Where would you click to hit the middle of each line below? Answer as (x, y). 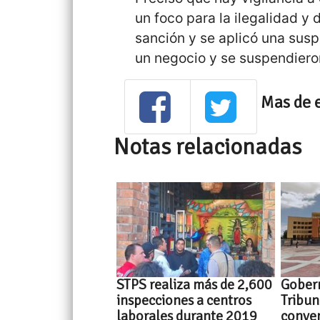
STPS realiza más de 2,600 (195, 285)
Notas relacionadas (208, 146)
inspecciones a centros (184, 301)
